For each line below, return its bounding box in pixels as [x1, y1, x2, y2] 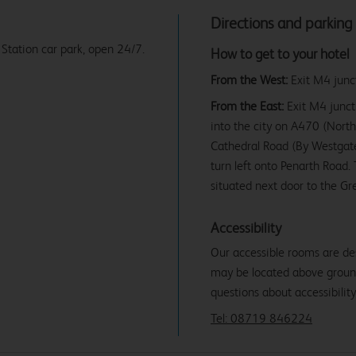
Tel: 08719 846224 [211, 310, 312, 326]
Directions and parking [211, 14, 353, 33]
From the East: [211, 98, 284, 114]
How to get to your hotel [211, 44, 350, 62]
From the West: [211, 72, 288, 87]
